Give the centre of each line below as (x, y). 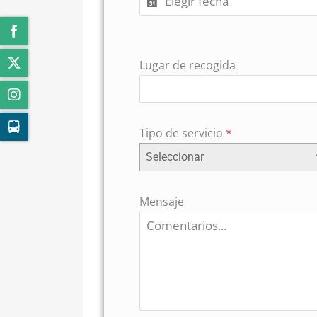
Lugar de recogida (188, 65)
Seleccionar (175, 157)
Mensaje (162, 202)
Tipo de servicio (183, 133)
